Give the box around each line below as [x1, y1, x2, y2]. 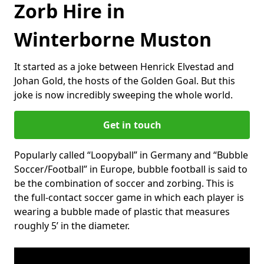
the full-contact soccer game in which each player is [14, 190, 244, 204]
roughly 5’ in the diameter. [14, 219, 130, 232]
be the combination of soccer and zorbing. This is [14, 176, 234, 190]
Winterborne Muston [14, 26, 212, 52]
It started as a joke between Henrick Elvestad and [14, 60, 234, 73]
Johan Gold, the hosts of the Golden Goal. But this [14, 74, 235, 87]
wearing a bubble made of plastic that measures [14, 204, 230, 218]
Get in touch [103, 118, 161, 131]
